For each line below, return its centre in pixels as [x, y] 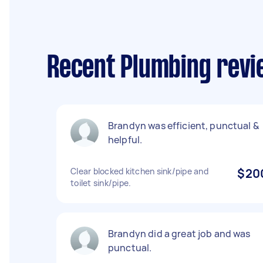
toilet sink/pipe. [101, 183]
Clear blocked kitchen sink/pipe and [139, 171]
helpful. [125, 140]
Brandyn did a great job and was [179, 234]
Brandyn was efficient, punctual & [184, 126]
